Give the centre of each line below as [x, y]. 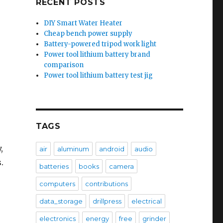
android [111, 149]
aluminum [73, 149]
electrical [146, 201]
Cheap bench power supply [88, 34]
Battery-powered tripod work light [100, 44]
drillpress [107, 201]
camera [121, 166]
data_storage [61, 201]
